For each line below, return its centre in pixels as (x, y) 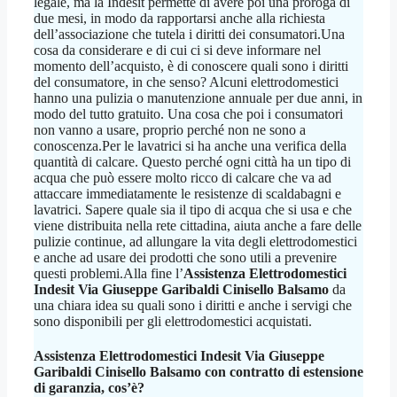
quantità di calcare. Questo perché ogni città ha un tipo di (192, 162)
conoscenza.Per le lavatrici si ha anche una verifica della (190, 146)
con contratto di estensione (282, 372)
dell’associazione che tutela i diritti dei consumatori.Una (189, 35)
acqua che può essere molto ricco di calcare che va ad (183, 178)
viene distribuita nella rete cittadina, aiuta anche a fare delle (198, 226)
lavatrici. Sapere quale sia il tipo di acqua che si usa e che (193, 210)
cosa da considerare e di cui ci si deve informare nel (177, 51)
